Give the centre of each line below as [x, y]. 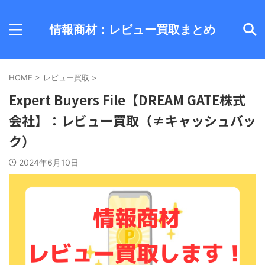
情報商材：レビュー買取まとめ [132, 30]
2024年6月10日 [49, 162]
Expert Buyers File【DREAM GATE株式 [127, 99]
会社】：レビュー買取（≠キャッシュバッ [132, 120]
